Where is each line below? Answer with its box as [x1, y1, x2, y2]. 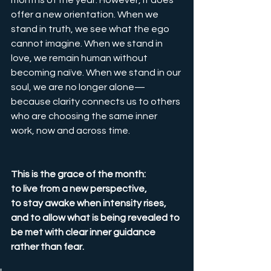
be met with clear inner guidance [11, 227, 157, 238]
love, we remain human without [11, 53, 149, 64]
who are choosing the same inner [11, 111, 159, 122]
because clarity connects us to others [11, 97, 182, 107]
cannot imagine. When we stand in [11, 39, 165, 49]
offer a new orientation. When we [11, 10, 160, 20]
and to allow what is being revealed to [11, 213, 181, 223]
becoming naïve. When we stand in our [11, 68, 183, 78]
